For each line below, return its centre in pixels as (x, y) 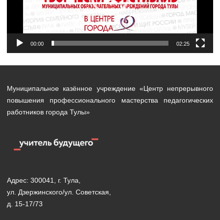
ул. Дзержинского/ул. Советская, (59, 192)
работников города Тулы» (48, 112)
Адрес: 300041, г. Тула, (44, 180)
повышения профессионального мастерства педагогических (110, 100)
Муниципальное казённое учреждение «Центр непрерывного (110, 89)
